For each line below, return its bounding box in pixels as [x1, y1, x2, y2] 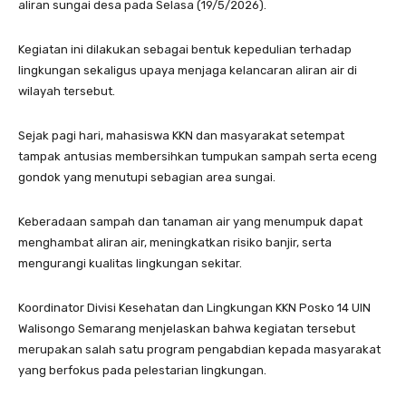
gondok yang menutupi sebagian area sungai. [18, 170, 275, 185]
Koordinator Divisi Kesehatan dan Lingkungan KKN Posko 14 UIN [18, 301, 371, 315]
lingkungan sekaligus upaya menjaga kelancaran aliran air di [18, 63, 357, 78]
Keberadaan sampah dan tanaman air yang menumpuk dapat [18, 215, 362, 229]
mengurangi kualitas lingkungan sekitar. [18, 256, 242, 271]
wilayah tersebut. [18, 84, 115, 99]
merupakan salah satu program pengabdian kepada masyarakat [18, 343, 381, 357]
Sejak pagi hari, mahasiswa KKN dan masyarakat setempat [18, 129, 344, 143]
